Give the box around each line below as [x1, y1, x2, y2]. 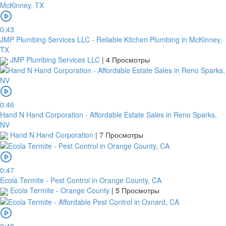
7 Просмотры [99, 129, 143, 140]
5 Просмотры [116, 185, 159, 196]
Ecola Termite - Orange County [8, 185, 111, 196]
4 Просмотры [106, 54, 150, 65]
